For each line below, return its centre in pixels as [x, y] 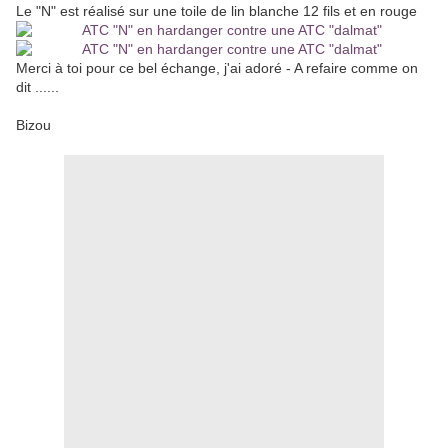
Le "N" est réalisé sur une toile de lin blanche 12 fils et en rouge [216, 11]
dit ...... [39, 87]
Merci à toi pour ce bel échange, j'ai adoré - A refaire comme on [217, 68]
